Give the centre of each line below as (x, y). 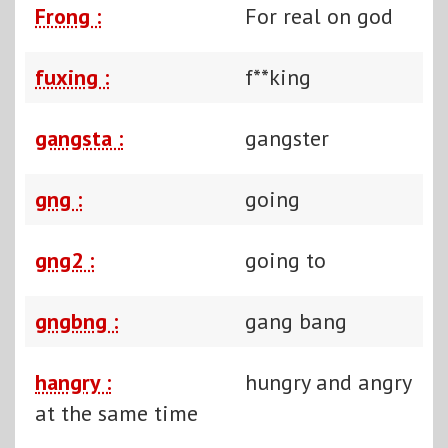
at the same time (116, 412)
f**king (278, 76)
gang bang (296, 320)
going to (285, 259)
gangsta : (79, 137)
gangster (287, 137)
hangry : (73, 381)
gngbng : (76, 320)
